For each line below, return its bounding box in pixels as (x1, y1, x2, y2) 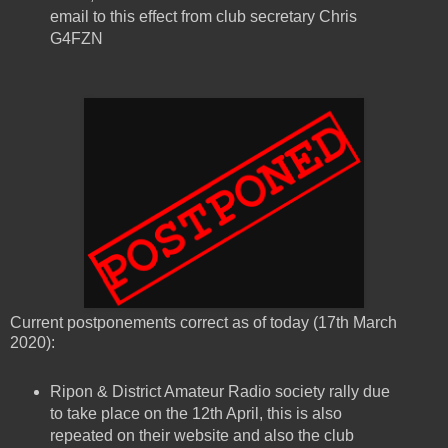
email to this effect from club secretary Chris (49, 8, 357, 26)
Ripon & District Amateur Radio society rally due (49, 382, 390, 400)
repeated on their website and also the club (49, 426, 354, 444)
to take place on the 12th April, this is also (49, 404, 342, 422)
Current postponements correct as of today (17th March (10, 314, 397, 332)
